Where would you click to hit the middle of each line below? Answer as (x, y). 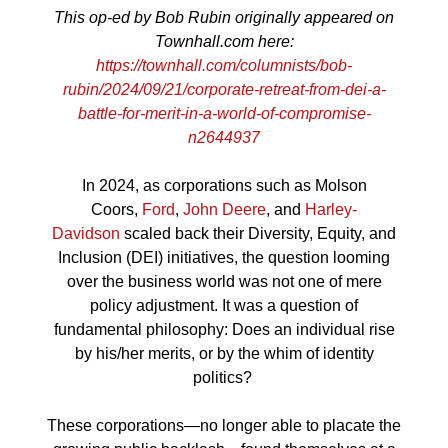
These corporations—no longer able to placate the (224, 425)
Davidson (86, 233)
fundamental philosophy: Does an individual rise (224, 329)
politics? (224, 377)
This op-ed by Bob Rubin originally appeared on (224, 17)
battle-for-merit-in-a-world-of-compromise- (224, 113)
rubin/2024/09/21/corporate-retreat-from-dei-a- (224, 89)
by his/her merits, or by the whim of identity (224, 353)
